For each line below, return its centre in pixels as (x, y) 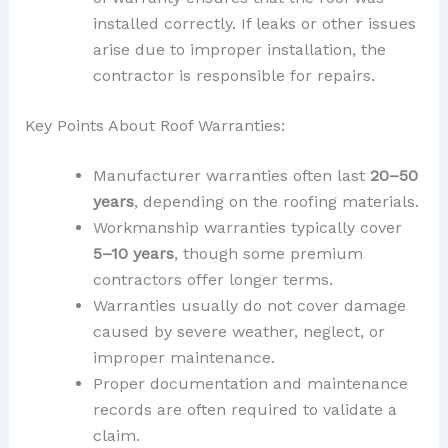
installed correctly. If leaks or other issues (254, 23)
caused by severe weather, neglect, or (238, 331)
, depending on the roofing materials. (276, 201)
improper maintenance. (183, 357)
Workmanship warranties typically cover (247, 227)
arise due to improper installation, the (239, 49)
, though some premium (268, 253)
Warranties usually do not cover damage (249, 305)
